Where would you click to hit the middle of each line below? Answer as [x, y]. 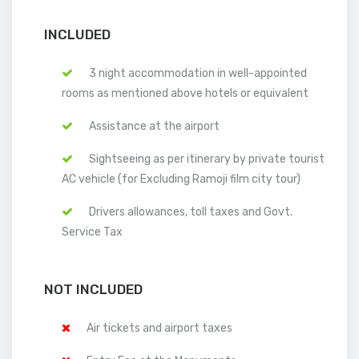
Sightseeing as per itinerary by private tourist [207, 159]
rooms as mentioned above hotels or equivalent [185, 93]
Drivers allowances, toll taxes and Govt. [191, 212]
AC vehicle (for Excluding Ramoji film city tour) [181, 179]
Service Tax [92, 232]
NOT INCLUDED [93, 289]
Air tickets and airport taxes [159, 328]
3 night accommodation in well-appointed [198, 73]
